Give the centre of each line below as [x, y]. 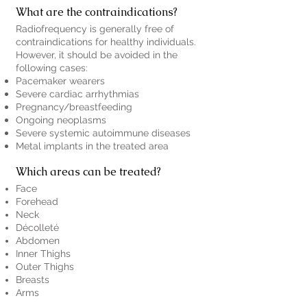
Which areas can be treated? [88, 172]
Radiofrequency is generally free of [95, 29]
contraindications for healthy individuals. [106, 42]
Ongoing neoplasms [61, 120]
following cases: [52, 68]
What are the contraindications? [97, 12]
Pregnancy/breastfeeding [74, 107]
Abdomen [38, 241]
